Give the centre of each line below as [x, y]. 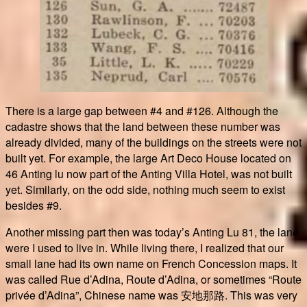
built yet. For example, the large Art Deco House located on [148, 158]
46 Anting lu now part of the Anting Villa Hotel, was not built [149, 173]
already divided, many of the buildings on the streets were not [153, 142]
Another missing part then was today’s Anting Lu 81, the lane [152, 232]
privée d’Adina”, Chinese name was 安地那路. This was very [151, 295]
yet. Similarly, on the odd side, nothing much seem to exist [145, 189]
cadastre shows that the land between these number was [143, 126]
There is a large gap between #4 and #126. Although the [142, 110]
